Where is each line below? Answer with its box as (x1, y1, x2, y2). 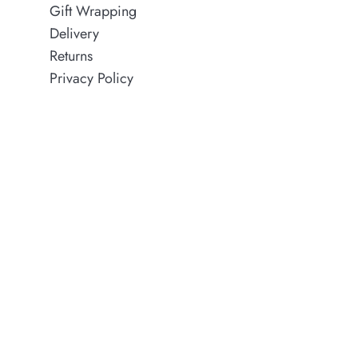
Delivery (50, 23, 99, 45)
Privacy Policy (50, 68, 133, 89)
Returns (50, 46, 93, 67)
